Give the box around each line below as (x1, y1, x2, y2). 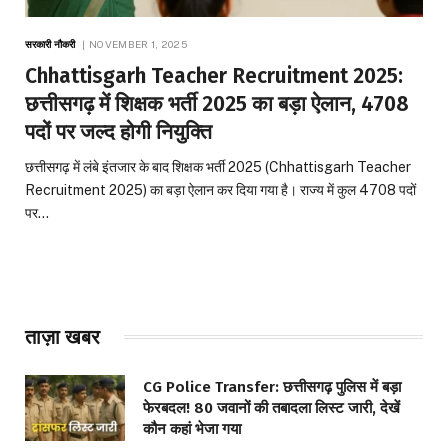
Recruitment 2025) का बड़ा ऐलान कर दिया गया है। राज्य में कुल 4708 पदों (25, 181, 416, 198)
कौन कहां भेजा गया (143, 419, 241, 438)
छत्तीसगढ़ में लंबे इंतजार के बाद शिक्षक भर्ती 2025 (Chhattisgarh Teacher (25, 158, 411, 175)
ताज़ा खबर (25, 324, 100, 349)
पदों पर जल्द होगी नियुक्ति (25, 118, 212, 145)
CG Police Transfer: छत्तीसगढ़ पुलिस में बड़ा (143, 377, 401, 396)
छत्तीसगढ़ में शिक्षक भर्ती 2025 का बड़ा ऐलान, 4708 (25, 90, 409, 117)
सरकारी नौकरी (25, 37, 75, 50)
